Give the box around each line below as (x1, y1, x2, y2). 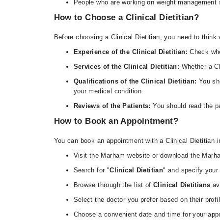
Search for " (73, 166, 110, 174)
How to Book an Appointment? (54, 116, 179, 126)
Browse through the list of (73, 181, 154, 189)
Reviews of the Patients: (73, 102, 153, 110)
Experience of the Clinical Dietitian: (73, 48, 190, 55)
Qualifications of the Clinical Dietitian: (73, 78, 197, 85)
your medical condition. (73, 87, 146, 95)
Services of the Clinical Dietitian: (73, 63, 180, 70)
